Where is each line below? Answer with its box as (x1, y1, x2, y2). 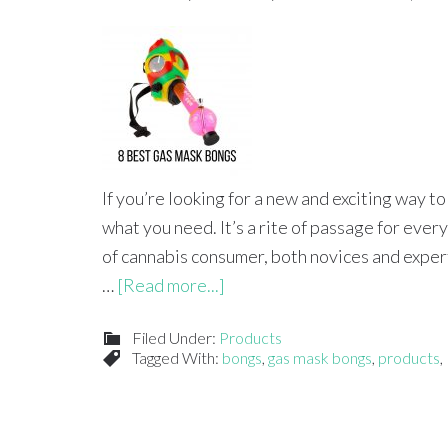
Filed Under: (132, 328, 219, 347)
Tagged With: (132, 348, 222, 367)
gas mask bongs (268, 348, 372, 367)
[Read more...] (117, 274, 225, 296)
